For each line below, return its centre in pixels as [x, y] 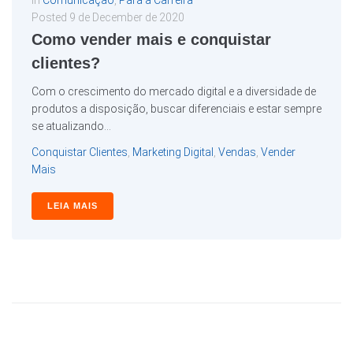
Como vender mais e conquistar [151, 40]
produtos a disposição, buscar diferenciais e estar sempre [176, 109]
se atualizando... [71, 126]
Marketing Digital [173, 152]
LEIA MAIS [72, 206]
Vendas [237, 152]
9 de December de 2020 [127, 18]
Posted [50, 18]
